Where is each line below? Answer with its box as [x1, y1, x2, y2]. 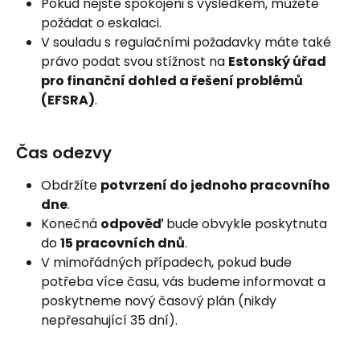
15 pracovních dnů [60, 233, 185, 252]
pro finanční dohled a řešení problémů [41, 71, 305, 90]
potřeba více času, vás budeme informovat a [41, 272, 329, 291]
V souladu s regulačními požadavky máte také [41, 32, 334, 51]
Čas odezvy [16, 141, 112, 164]
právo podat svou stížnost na [41, 51, 228, 71]
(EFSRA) [41, 90, 95, 109]
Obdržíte [41, 175, 100, 194]
